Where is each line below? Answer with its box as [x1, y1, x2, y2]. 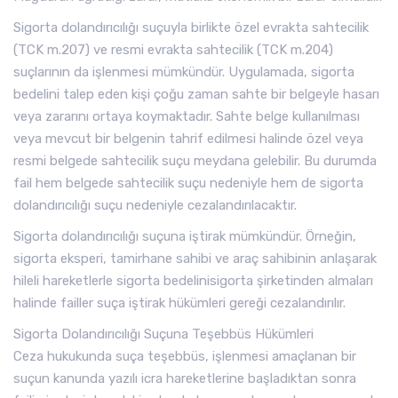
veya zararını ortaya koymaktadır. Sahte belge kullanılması [13, 108, 360, 124]
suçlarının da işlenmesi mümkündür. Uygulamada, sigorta [13, 64, 354, 80]
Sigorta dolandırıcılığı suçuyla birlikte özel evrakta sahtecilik [13, 20, 369, 36]
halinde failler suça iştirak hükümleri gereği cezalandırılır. [13, 295, 346, 311]
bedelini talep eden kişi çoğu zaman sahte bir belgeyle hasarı [13, 86, 379, 102]
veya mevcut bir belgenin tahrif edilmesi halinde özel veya [13, 131, 363, 147]
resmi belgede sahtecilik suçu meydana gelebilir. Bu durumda [13, 153, 377, 169]
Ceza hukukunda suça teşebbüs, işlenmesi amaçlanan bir [13, 348, 356, 364]
